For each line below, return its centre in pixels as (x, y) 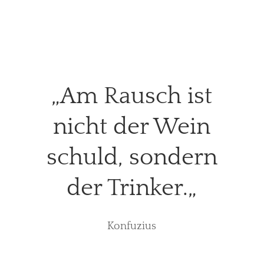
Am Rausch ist (136, 96)
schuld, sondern (132, 158)
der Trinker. (128, 188)
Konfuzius (132, 227)
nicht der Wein (132, 127)
